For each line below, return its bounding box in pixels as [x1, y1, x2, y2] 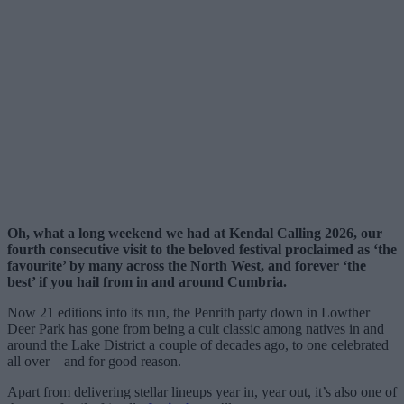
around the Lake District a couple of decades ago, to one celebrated [7, 336, 389, 353]
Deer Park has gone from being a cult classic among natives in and [7, 320, 384, 336]
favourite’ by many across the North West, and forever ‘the [7, 257, 366, 273]
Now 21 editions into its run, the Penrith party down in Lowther [7, 304, 370, 320]
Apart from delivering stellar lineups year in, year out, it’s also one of [7, 383, 397, 399]
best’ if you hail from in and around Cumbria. [7, 273, 287, 289]
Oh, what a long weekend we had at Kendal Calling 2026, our [7, 225, 382, 241]
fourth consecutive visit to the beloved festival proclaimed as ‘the [7, 241, 397, 257]
